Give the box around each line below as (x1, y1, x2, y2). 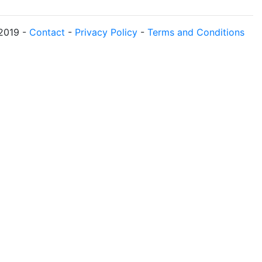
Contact (29, 26, 65, 38)
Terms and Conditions (147, 26, 244, 38)
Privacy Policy (75, 26, 137, 38)
